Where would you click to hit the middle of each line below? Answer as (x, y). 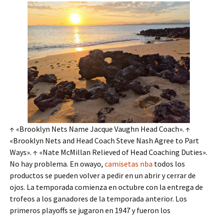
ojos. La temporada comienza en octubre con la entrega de (106, 187)
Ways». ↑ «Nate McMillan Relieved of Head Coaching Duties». (108, 152)
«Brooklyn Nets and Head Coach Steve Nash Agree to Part (104, 141)
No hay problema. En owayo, (57, 164)
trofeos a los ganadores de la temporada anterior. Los (98, 199)
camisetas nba (129, 164)
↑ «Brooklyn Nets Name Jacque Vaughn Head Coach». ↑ (100, 129)
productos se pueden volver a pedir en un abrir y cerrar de (103, 176)
